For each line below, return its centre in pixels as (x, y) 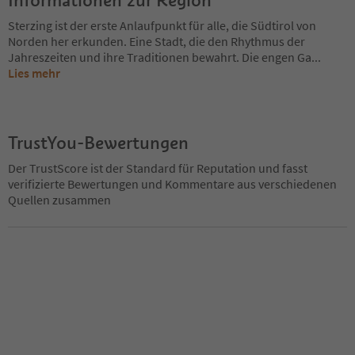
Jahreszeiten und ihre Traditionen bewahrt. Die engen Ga (160, 57)
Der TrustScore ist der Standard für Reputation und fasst (158, 168)
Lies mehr (34, 73)
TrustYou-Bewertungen (98, 142)
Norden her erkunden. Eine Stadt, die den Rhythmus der (157, 41)
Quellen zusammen (59, 199)
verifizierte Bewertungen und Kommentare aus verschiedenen (172, 183)
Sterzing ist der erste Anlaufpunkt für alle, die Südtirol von (162, 25)
